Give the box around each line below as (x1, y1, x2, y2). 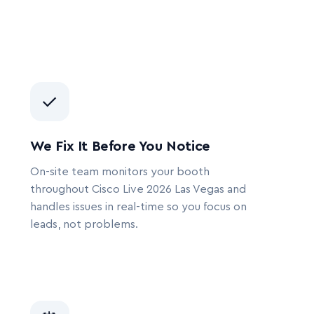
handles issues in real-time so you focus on (29, 201, 247, 212)
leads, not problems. (29, 219, 138, 230)
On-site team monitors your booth (29, 166, 210, 177)
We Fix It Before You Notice (29, 139, 210, 153)
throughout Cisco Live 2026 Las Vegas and (29, 184, 246, 195)
